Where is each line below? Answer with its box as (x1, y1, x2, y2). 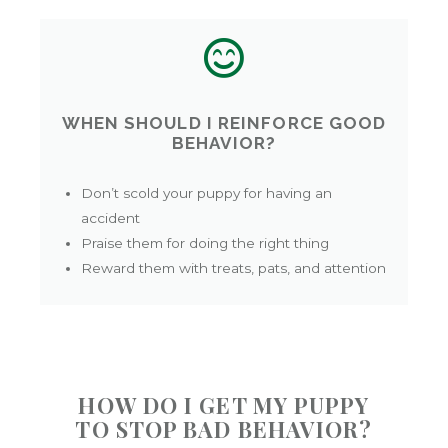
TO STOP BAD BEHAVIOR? (75, 414, 373, 445)
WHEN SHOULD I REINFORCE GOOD (61, 112, 387, 133)
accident (81, 210, 141, 227)
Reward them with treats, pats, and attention (81, 260, 387, 277)
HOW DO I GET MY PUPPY (78, 390, 370, 421)
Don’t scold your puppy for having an (81, 185, 333, 202)
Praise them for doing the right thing (81, 235, 330, 252)
